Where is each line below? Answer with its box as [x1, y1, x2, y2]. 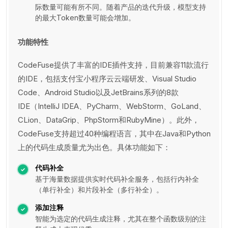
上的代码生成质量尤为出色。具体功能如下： [18, 142, 170, 152]
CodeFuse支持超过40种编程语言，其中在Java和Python [18, 129, 211, 138]
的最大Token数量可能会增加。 [35, 13, 135, 22]
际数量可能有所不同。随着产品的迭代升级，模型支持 [35, 3, 206, 11]
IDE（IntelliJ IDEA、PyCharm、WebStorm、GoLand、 [18, 101, 206, 111]
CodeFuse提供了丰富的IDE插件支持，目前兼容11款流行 [18, 60, 209, 70]
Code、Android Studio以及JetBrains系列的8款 [18, 88, 179, 97]
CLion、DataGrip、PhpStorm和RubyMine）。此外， [18, 115, 199, 125]
